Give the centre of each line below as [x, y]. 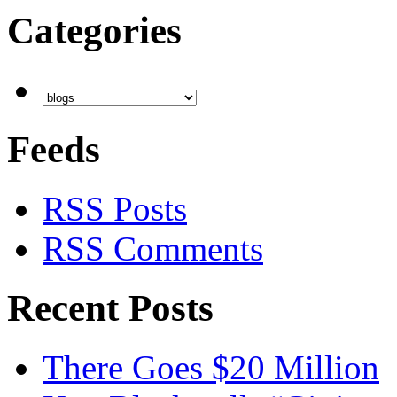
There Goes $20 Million [211, 367]
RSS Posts [115, 209]
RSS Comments [153, 249]
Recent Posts [110, 308]
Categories [94, 31]
